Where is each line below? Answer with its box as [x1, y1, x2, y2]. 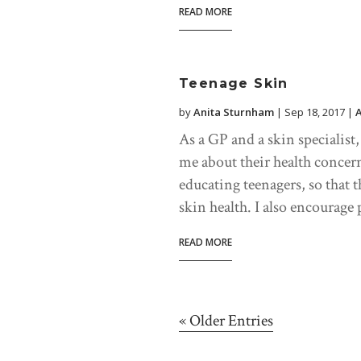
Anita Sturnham [193, 105, 274, 120]
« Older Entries [179, 310, 273, 332]
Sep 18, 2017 [284, 105, 345, 120]
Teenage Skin [179, 76, 288, 92]
